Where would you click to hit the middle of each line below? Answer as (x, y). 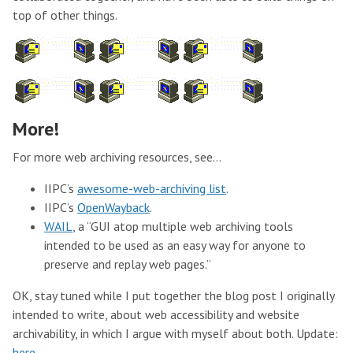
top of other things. (65, 15)
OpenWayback (113, 207)
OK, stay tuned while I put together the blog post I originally (173, 295)
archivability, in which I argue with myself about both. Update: (175, 333)
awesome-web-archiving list (152, 188)
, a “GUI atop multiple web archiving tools (183, 226)
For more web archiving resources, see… (117, 157)
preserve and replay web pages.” (128, 264)
